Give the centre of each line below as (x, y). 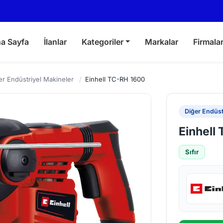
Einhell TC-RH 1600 (115, 79)
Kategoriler (102, 42)
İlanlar (55, 42)
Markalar (162, 42)
